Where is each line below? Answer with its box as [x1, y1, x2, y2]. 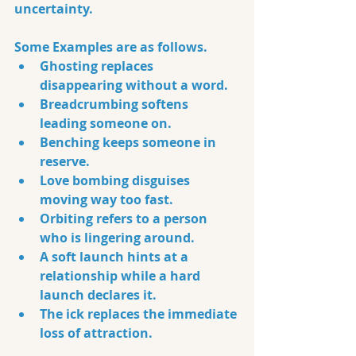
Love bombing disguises [40, 172, 193, 189]
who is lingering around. [40, 229, 198, 246]
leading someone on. [40, 114, 175, 132]
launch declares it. [40, 286, 160, 304]
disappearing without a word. [40, 76, 231, 94]
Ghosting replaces [40, 57, 157, 75]
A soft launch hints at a [40, 248, 192, 265]
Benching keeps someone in [40, 133, 219, 151]
